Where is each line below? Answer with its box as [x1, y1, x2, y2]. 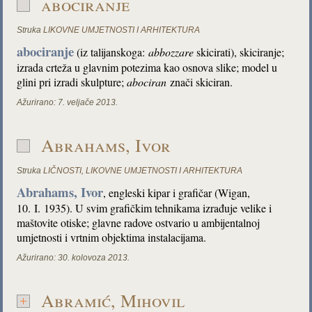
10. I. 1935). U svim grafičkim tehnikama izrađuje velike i [17, 201, 272, 215]
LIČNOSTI [43, 166, 82, 175]
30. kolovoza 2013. [58, 253, 130, 263]
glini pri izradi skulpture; [17, 75, 127, 89]
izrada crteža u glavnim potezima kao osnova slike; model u [17, 60, 278, 75]
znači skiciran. [166, 75, 233, 89]
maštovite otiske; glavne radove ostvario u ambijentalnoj [17, 215, 260, 230]
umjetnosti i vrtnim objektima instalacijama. [17, 230, 207, 244]
